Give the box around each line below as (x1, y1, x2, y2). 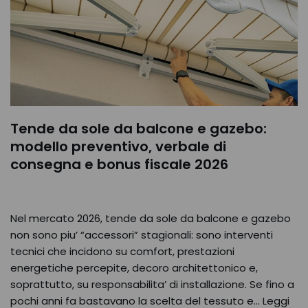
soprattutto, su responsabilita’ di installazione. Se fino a (10, 277, 294, 291)
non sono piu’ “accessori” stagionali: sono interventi (10, 228, 273, 242)
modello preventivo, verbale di (10, 137, 226, 156)
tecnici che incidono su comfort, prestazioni (10, 244, 234, 258)
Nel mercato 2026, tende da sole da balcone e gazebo (10, 211, 291, 225)
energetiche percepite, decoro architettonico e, (10, 261, 258, 275)
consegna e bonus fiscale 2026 (10, 155, 228, 174)
